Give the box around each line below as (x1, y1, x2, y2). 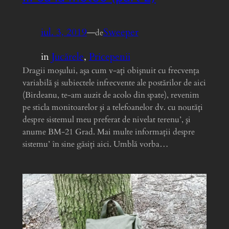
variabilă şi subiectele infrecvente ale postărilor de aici (22, 77, 206, 89)
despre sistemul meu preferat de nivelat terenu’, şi (22, 114, 191, 126)
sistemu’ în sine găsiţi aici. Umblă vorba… (22, 139, 169, 150)
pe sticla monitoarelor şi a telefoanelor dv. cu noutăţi (22, 102, 203, 113)
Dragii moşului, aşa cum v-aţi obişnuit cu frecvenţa (22, 65, 199, 77)
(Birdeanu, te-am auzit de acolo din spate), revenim (22, 89, 199, 101)
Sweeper (103, 26, 139, 39)
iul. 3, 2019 (40, 26, 87, 39)
